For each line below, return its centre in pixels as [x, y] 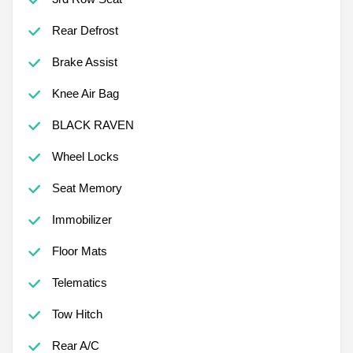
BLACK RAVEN [93, 124]
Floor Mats [79, 251]
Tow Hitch [77, 314]
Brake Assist [84, 61]
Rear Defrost [85, 30]
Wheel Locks [85, 156]
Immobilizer [82, 219]
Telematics [79, 282]
